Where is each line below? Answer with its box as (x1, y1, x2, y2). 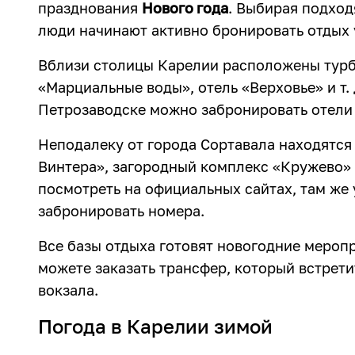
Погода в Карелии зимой (38, 315, 273, 338)
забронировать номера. (38, 202, 204, 219)
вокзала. (38, 281, 98, 299)
